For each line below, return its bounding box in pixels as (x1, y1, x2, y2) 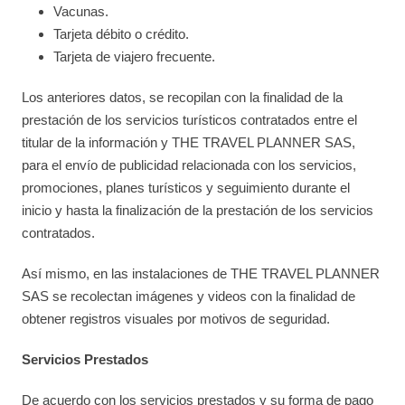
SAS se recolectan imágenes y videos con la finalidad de (22, 288, 356, 304)
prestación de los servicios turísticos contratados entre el (22, 112, 358, 127)
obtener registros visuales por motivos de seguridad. (22, 311, 331, 326)
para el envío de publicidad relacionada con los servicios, (22, 157, 357, 173)
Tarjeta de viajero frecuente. (53, 49, 216, 64)
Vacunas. (53, 4, 109, 19)
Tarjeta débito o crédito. (53, 26, 190, 42)
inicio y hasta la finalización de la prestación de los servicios (22, 202, 374, 218)
